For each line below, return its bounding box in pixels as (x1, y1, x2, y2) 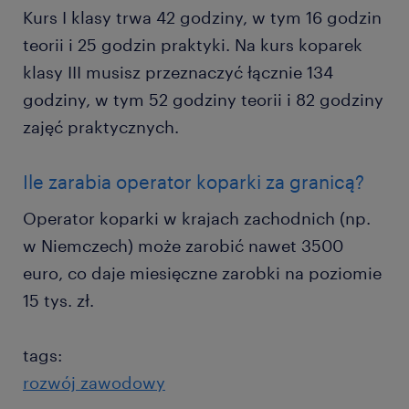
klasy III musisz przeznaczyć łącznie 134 (23, 62, 333, 82)
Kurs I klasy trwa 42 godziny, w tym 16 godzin (23, 7, 382, 27)
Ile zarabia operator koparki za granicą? (23, 171, 364, 193)
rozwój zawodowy (23, 372, 165, 393)
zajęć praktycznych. (23, 117, 179, 137)
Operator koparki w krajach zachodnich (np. (23, 208, 371, 228)
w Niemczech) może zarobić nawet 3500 (23, 236, 343, 256)
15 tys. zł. (23, 290, 94, 310)
